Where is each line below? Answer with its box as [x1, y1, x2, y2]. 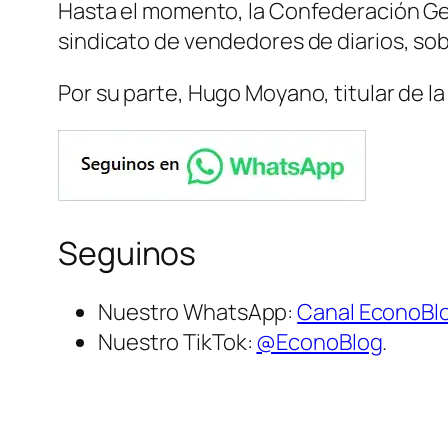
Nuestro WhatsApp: [98, 297, 298, 328]
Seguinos [58, 230, 197, 275]
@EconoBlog [256, 327, 383, 358]
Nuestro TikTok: [98, 327, 257, 358]
